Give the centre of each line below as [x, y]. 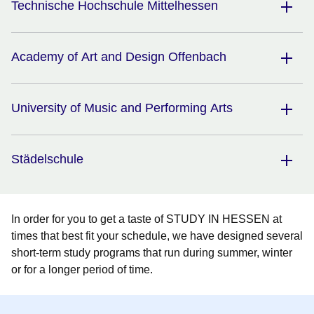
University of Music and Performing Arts [122, 108]
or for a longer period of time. [82, 270]
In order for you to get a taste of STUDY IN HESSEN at [146, 219]
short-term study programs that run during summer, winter [152, 253]
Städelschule [47, 159]
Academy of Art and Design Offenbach [119, 57]
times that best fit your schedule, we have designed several [157, 236]
